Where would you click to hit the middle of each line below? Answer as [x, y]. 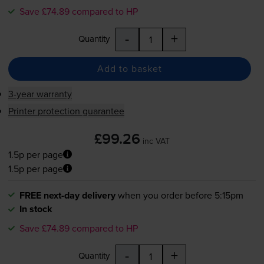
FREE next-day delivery [67, 195]
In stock [36, 209]
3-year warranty [40, 93]
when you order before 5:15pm [180, 195]
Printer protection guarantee [66, 110]
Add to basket [129, 69]
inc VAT [156, 141]
